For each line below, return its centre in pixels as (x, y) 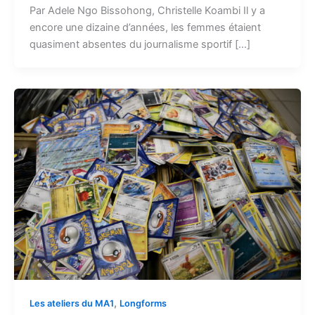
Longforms (143, 304)
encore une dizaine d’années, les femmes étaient (145, 27)
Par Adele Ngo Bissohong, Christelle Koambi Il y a (147, 10)
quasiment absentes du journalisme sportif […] (140, 44)
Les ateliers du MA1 (71, 304)
